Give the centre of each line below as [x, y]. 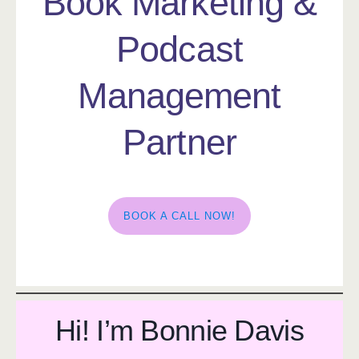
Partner [179, 142]
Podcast [179, 49]
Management [179, 96]
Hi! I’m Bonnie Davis [179, 331]
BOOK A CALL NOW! [179, 216]
